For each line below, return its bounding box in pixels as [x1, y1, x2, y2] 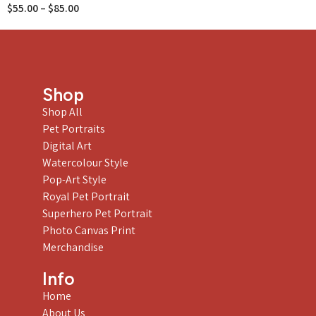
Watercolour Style [42, 155, 128, 171]
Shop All [42, 104, 83, 120]
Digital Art [42, 138, 92, 154]
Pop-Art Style [42, 172, 107, 188]
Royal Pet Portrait [42, 189, 130, 205]
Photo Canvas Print [42, 223, 135, 238]
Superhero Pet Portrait [42, 206, 152, 221]
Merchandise [42, 240, 104, 255]
